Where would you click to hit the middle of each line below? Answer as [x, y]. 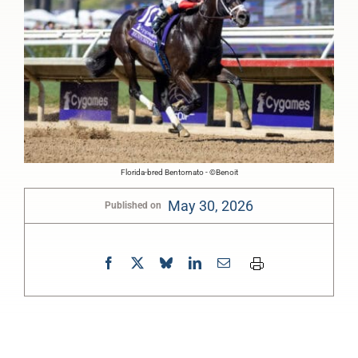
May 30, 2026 [211, 205]
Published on [133, 206]
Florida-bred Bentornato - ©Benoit [179, 172]
